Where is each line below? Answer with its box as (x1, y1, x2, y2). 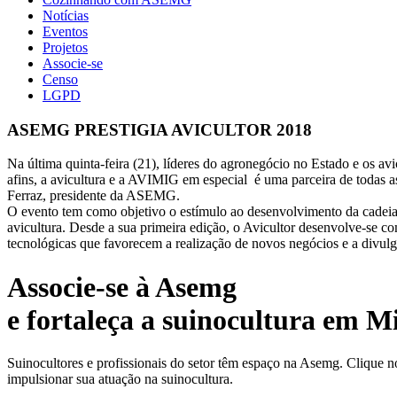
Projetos (43, 40, 88, 55)
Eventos (43, 24, 88, 39)
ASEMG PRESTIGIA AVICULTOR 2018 (7, 120, 312, 139)
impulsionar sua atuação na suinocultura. (7, 371, 233, 387)
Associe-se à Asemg (7, 270, 237, 303)
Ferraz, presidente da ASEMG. (7, 188, 180, 204)
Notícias (43, 8, 89, 23)
